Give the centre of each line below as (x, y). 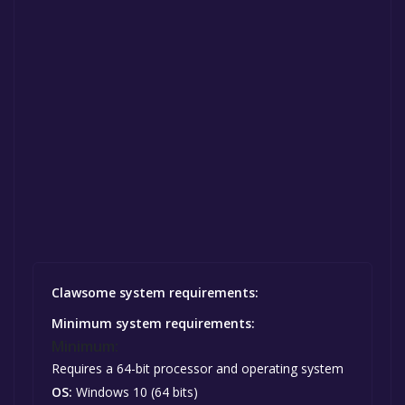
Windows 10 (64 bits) (135, 392)
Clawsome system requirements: (155, 293)
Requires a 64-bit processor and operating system (198, 369)
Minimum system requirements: (153, 324)
